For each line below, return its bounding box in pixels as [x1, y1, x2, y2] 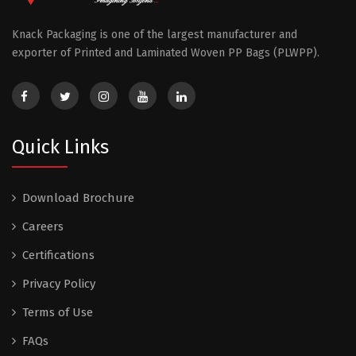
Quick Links [12, 135, 109, 158]
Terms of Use [22, 304, 93, 319]
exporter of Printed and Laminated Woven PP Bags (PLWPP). [12, 45, 319, 60]
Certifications [22, 247, 95, 262]
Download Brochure [22, 190, 134, 205]
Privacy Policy [22, 276, 95, 291]
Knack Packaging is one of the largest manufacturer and [12, 27, 297, 41]
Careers [22, 219, 64, 234]
